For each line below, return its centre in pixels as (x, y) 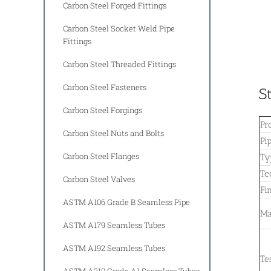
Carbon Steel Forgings (103, 110)
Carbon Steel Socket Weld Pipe (119, 28)
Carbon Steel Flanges (101, 156)
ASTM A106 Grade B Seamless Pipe (126, 202)
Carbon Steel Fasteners (105, 87)
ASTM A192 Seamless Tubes (114, 248)
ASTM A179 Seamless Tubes (114, 225)
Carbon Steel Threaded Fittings (119, 64)
